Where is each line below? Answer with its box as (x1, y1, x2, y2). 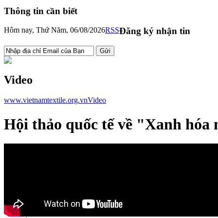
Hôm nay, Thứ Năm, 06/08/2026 (4, 25, 105, 34)
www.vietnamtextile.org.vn (4, 96, 88, 105)
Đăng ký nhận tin (119, 25, 190, 36)
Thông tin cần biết (4, 6, 77, 17)
